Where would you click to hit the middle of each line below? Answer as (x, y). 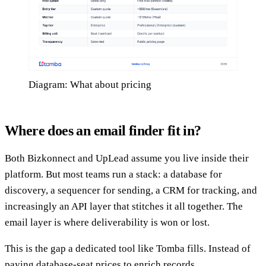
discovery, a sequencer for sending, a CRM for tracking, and (131, 190)
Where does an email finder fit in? (103, 130)
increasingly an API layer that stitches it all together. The (124, 206)
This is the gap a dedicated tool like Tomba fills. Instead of (128, 248)
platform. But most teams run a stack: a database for (113, 174)
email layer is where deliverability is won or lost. (107, 222)
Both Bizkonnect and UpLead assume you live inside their (127, 158)
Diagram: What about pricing (90, 84)
